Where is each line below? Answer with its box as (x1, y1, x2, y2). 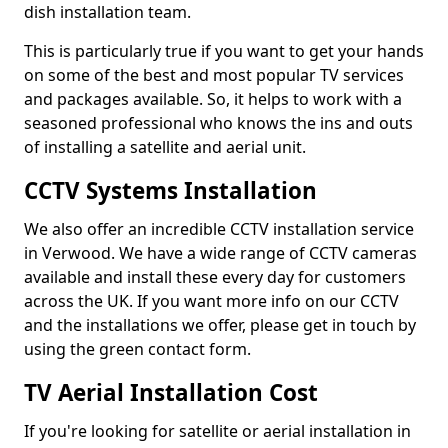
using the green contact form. (24, 338, 251, 360)
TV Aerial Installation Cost (24, 377, 318, 408)
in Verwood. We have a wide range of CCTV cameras (24, 242, 417, 264)
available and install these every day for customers (24, 266, 406, 288)
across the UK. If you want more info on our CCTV (24, 290, 399, 312)
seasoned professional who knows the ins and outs (24, 112, 413, 134)
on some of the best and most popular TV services (24, 64, 404, 86)
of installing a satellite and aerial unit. (24, 136, 306, 158)
